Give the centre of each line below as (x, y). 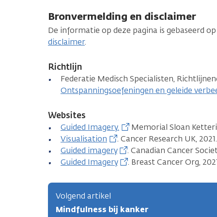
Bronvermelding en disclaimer (122, 16)
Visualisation (84, 139)
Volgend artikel (83, 196)
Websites (67, 115)
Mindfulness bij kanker (102, 209)
